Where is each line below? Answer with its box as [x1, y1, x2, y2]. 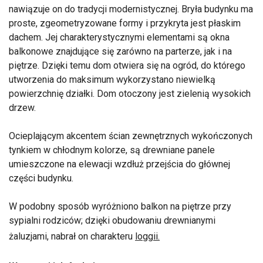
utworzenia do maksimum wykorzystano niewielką [9, 74, 215, 86]
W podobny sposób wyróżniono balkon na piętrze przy [9, 201, 231, 213]
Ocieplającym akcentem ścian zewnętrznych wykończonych [9, 130, 252, 142]
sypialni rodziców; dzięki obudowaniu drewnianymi [9, 215, 215, 227]
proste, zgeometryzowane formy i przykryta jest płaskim [9, 18, 241, 29]
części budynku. [9, 173, 73, 184]
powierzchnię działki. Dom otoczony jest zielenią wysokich [9, 88, 251, 100]
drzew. [9, 102, 36, 114]
